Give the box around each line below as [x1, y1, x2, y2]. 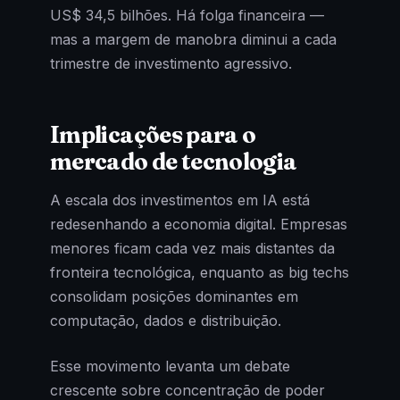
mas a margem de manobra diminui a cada [50, 29, 337, 48]
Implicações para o [50, 120, 256, 149]
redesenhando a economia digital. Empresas [50, 215, 347, 234]
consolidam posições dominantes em [50, 287, 298, 306]
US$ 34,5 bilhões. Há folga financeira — [50, 5, 324, 24]
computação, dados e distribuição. [50, 312, 281, 330]
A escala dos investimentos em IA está [50, 191, 310, 210]
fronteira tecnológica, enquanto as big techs [50, 263, 349, 282]
